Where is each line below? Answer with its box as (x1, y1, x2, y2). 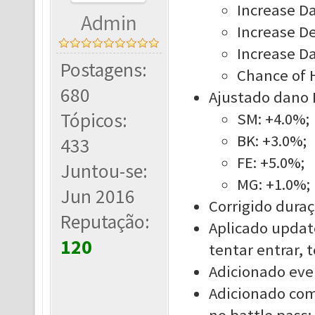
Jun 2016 (60, 184, 136, 209)
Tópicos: (60, 108, 128, 133)
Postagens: (60, 58, 148, 82)
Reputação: (60, 210, 150, 234)
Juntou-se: (60, 159, 148, 184)
